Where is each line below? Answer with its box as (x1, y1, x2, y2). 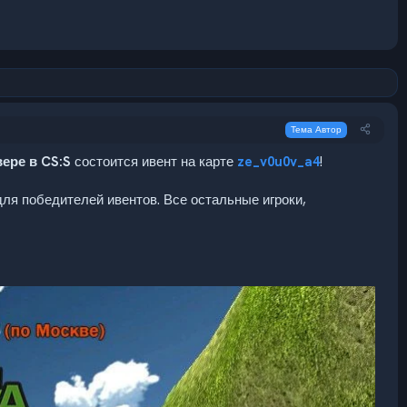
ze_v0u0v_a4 (237, 153, 320, 172)
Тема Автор (291, 124, 342, 136)
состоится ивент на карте (71, 153, 237, 172)
